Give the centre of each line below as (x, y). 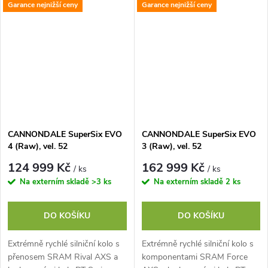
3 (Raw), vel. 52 (171, 147)
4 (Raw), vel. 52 (38, 147)
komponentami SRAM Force (194, 257)
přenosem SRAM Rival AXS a (63, 257)
